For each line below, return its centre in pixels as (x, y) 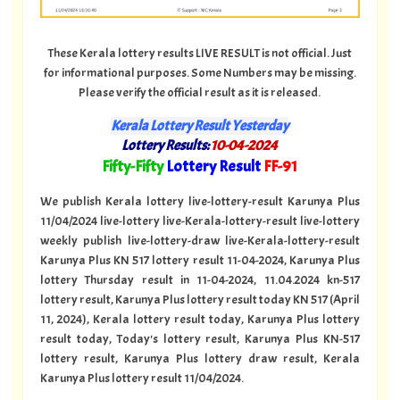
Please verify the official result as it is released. (200, 92)
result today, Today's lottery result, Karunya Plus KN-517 (200, 339)
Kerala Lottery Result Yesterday (200, 125)
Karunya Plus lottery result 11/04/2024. (142, 378)
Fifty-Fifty (133, 166)
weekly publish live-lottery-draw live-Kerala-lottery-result (200, 241)
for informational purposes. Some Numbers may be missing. (200, 73)
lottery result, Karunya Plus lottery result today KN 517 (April (200, 300)
